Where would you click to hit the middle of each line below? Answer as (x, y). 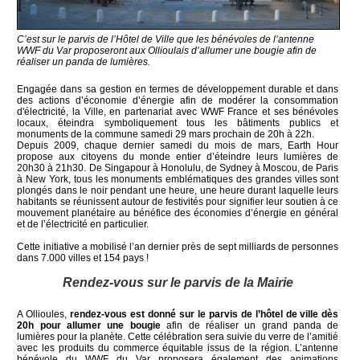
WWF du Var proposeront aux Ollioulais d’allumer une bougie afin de (167, 50)
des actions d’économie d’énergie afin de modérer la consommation (178, 100)
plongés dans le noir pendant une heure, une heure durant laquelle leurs (178, 190)
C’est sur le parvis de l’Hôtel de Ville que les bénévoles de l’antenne (166, 39)
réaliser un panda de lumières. (84, 61)
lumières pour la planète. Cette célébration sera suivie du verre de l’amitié (178, 336)
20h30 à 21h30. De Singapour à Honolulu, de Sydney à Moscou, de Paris (178, 168)
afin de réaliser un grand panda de (250, 325)
